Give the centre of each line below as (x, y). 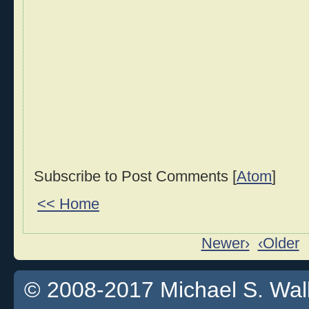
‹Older (278, 244)
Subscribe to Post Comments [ (135, 176)
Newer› (225, 244)
